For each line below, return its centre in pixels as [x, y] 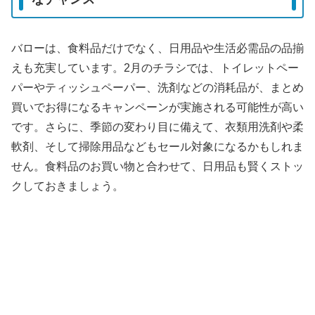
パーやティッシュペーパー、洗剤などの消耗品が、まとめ [157, 88]
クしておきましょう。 [67, 186]
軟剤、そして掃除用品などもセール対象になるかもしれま [157, 147]
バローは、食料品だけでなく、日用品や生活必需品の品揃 [157, 49]
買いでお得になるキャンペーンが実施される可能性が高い [157, 108]
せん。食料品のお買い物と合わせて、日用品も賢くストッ [157, 167]
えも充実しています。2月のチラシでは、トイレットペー [155, 68]
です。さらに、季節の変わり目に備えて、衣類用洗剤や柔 [157, 127]
